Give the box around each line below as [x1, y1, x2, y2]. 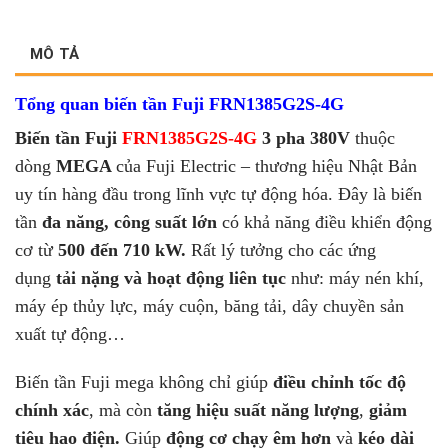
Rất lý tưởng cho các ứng [186, 240, 376, 261]
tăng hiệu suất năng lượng [157, 399, 359, 420]
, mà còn [89, 399, 157, 420]
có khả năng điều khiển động [217, 212, 432, 233]
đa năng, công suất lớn [42, 212, 217, 233]
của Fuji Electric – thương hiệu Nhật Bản [116, 156, 417, 177]
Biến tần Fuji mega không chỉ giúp [15, 371, 273, 392]
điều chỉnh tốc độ [273, 371, 406, 392]
